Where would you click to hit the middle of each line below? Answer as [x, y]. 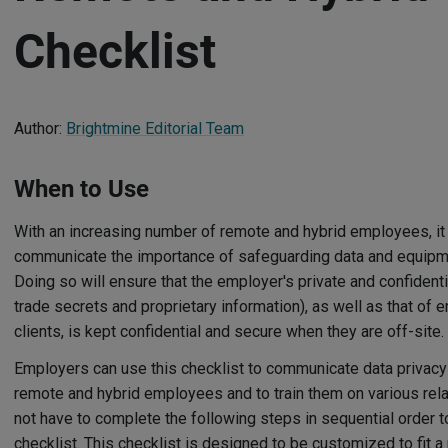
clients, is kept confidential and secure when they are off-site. [229, 331]
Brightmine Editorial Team [155, 128]
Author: [40, 128]
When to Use [81, 189]
